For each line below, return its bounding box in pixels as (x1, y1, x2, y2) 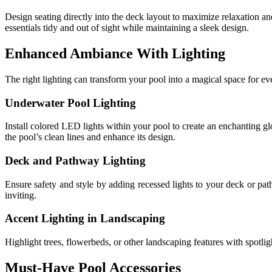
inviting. (5, 189, 36, 200)
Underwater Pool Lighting (5, 96, 136, 109)
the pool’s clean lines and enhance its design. (5, 132, 175, 143)
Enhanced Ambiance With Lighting (5, 45, 225, 61)
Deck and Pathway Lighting (5, 154, 146, 167)
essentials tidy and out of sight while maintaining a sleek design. (5, 22, 249, 33)
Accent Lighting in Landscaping (5, 212, 165, 225)
